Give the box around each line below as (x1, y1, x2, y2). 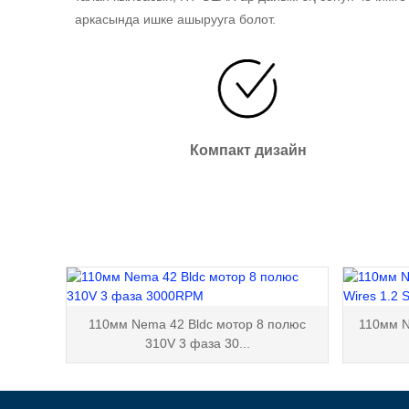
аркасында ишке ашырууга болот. (75, 11, 276, 26)
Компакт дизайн (189, 142, 307, 158)
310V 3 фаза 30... (144, 335, 250, 351)
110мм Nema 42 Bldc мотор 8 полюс (89, 316, 306, 331)
